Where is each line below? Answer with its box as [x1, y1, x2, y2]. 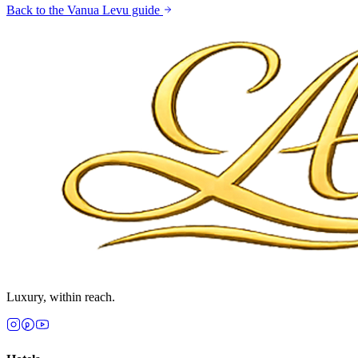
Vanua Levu [67, 3, 129, 18]
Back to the [6, 3, 67, 18]
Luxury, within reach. [6, 290, 115, 304]
